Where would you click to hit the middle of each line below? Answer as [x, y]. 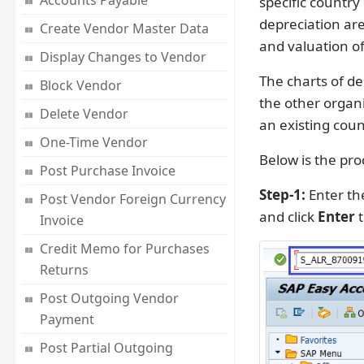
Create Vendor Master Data [124, 29]
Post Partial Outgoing [106, 348]
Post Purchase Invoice [107, 171]
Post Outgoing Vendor [109, 299]
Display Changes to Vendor [123, 57]
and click [288, 217]
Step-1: [282, 195]
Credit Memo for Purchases [124, 249]
